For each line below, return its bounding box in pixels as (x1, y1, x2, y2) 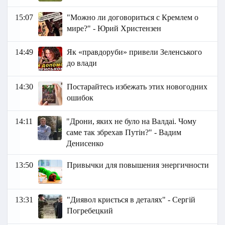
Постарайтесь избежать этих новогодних (67, 82, 208, 91)
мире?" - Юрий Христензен (67, 24, 162, 33)
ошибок (67, 93, 94, 102)
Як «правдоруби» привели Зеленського (67, 48, 202, 57)
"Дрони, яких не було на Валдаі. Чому (66, 117, 197, 126)
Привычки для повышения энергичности (67, 161, 209, 170)
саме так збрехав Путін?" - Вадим (66, 128, 182, 137)
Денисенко (66, 139, 104, 148)
